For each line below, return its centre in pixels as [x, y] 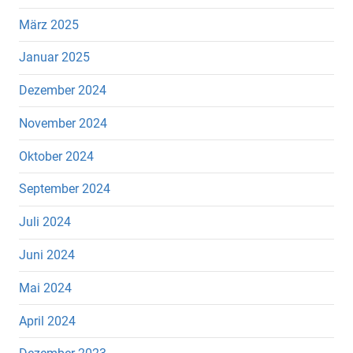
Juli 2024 [45, 222]
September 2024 [65, 189]
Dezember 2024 [63, 91]
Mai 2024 [45, 288]
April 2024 [47, 321]
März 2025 [49, 24]
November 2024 [63, 123]
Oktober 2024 [56, 156]
